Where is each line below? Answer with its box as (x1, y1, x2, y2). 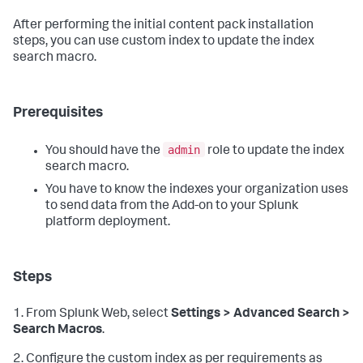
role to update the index (205, 144, 344, 158)
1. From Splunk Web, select (13, 307, 171, 321)
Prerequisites (13, 106, 103, 122)
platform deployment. (45, 216, 170, 229)
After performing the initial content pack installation (13, 19, 314, 33)
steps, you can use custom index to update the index (13, 36, 314, 49)
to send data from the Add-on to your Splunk (45, 199, 298, 213)
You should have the (45, 144, 163, 158)
